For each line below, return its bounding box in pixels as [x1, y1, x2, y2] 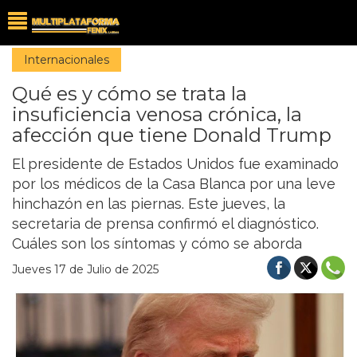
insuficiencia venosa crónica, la [12, 103, 302, 126]
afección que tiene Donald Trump [12, 124, 331, 147]
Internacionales [24, 53, 109, 67]
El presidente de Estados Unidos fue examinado [12, 155, 339, 172]
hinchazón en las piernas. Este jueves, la [12, 195, 285, 212]
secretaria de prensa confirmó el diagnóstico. [12, 215, 319, 232]
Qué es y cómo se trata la [12, 82, 247, 105]
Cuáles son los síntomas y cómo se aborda [12, 235, 302, 252]
